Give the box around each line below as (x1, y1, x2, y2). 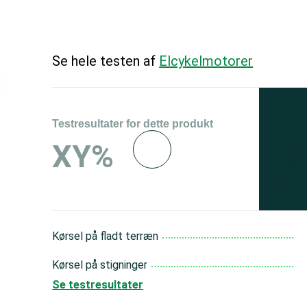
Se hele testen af (52, 53, 160, 69)
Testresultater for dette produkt (52, 118, 214, 130)
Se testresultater (52, 278, 144, 291)
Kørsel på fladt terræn (52, 230, 159, 243)
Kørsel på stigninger (52, 258, 148, 271)
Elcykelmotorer (159, 53, 254, 69)
